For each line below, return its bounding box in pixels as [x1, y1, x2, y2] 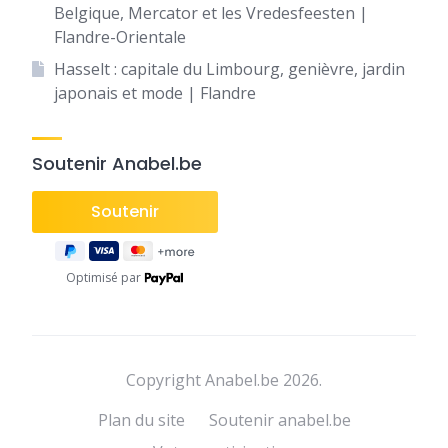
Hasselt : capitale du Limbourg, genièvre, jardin [53, 58, 405, 80]
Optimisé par [66, 269, 145, 286]
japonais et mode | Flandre [53, 82, 256, 104]
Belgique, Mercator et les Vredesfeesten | [53, 2, 368, 24]
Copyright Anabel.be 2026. [126, 369, 322, 391]
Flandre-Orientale [53, 26, 186, 48]
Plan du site [97, 409, 185, 431]
